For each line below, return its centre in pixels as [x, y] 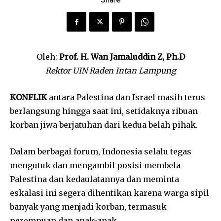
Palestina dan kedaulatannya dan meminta [94, 179]
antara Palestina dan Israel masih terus [126, 97]
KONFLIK [28, 97]
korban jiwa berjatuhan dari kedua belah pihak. [104, 125]
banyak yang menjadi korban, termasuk [88, 207]
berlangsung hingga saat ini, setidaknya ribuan [104, 111]
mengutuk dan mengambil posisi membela [95, 165]
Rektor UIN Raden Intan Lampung [110, 71]
